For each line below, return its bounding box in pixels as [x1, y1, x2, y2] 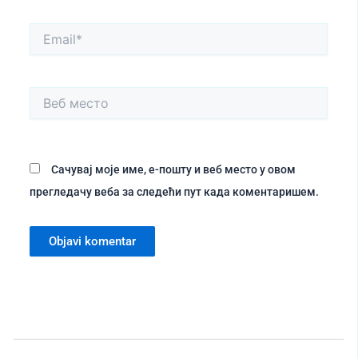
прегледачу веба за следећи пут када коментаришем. [30, 185, 319, 198]
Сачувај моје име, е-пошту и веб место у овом [51, 162, 296, 176]
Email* [29, 26, 62, 40]
